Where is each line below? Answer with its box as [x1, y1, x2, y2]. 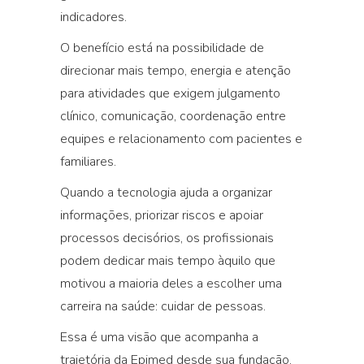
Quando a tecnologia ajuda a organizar [60, 184, 272, 201]
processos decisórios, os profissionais [60, 229, 274, 247]
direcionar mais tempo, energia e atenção [60, 62, 291, 80]
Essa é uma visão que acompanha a [60, 328, 258, 346]
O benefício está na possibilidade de [60, 39, 264, 57]
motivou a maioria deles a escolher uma [60, 275, 282, 292]
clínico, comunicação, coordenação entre [60, 107, 286, 125]
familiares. [60, 153, 116, 171]
